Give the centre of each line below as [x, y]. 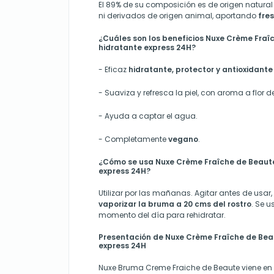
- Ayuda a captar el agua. [148, 116]
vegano [183, 139]
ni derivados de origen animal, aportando [177, 16]
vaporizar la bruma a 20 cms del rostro [175, 204]
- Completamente [133, 139]
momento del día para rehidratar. [162, 215]
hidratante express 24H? [147, 48]
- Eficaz [113, 70]
